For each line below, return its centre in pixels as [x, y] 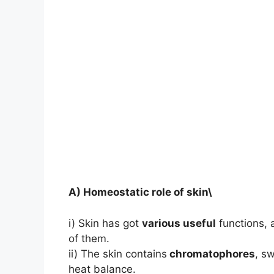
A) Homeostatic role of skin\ [140, 192]
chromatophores [211, 254]
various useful [179, 223]
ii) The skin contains [118, 254]
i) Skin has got [105, 223]
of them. [89, 238]
